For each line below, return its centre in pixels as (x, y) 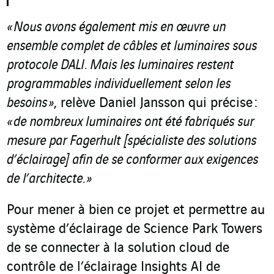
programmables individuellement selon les (119, 85)
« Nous (24, 28)
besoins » (30, 104)
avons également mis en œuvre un (134, 28)
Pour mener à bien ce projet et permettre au (136, 211)
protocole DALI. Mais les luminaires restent (120, 66)
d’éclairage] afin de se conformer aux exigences (132, 161)
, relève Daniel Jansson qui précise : (156, 104)
